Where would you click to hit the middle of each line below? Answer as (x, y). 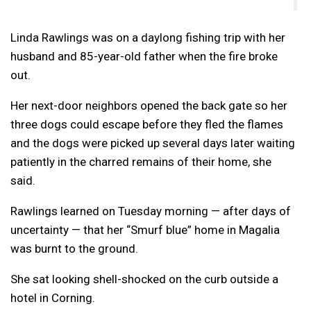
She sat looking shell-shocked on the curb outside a (144, 279)
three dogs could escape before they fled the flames (147, 124)
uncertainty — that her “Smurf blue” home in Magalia (145, 229)
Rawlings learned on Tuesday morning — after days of (151, 211)
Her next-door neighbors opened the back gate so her (149, 105)
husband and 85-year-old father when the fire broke (144, 56)
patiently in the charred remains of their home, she (141, 161)
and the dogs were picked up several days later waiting (153, 143)
